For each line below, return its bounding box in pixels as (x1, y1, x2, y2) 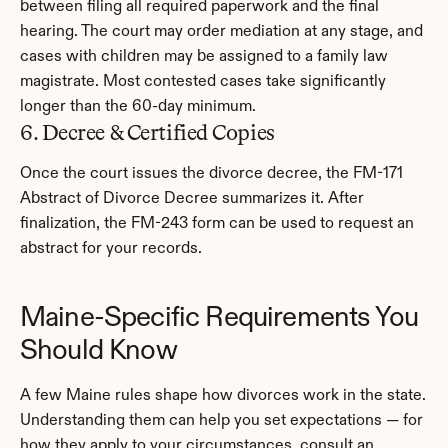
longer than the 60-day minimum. (20, 99, 256, 115)
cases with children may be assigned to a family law (20, 49, 388, 65)
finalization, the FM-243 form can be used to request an (20, 216, 414, 232)
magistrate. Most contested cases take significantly (20, 74, 386, 90)
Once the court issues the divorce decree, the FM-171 (20, 166, 403, 182)
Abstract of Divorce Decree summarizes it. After (20, 191, 364, 207)
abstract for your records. (20, 241, 202, 257)
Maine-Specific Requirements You (20, 304, 418, 332)
